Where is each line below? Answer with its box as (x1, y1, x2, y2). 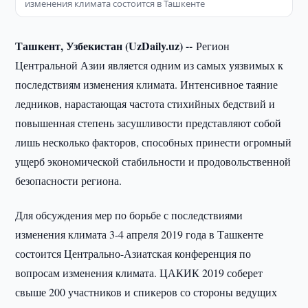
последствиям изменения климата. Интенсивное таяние (15, 77, 278, 91)
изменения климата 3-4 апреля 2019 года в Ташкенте (15, 227, 264, 241)
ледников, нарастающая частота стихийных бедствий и (15, 96, 276, 111)
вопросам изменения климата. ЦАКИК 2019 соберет (15, 265, 263, 280)
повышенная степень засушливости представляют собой (15, 115, 282, 130)
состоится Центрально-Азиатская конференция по (15, 246, 252, 261)
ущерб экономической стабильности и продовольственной (15, 154, 291, 168)
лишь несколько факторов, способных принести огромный (15, 135, 292, 149)
